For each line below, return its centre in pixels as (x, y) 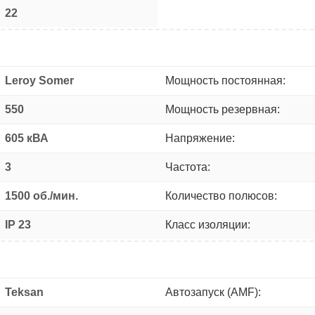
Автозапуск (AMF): (213, 292)
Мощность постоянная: (225, 80)
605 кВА (27, 138)
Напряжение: (200, 138)
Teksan (24, 292)
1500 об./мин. (41, 195)
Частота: (188, 167)
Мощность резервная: (223, 109)
